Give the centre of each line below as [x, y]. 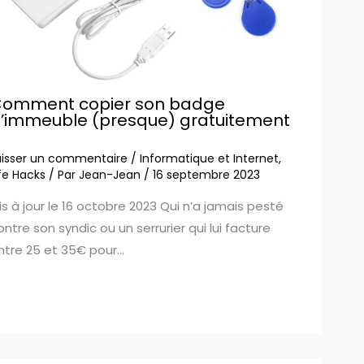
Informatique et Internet [209, 159]
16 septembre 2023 [206, 175]
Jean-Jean [111, 175]
